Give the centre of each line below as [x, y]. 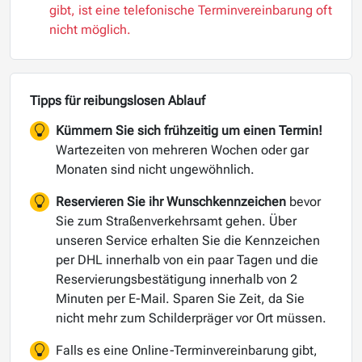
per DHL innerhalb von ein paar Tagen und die [187, 260]
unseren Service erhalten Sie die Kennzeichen [188, 241]
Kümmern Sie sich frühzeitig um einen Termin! [189, 131]
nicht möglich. [90, 30]
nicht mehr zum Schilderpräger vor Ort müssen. [191, 318]
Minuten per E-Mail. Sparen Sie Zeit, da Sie [180, 299]
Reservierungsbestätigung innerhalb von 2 [177, 280]
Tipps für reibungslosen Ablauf [118, 101]
